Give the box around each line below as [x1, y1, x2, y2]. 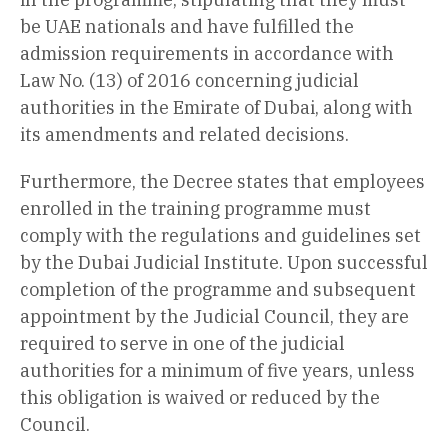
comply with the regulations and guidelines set [20, 223, 421, 247]
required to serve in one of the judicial [20, 331, 345, 355]
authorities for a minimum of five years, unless [20, 358, 415, 382]
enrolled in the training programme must [20, 196, 371, 220]
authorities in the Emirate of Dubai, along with [20, 95, 413, 119]
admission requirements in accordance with [20, 41, 394, 65]
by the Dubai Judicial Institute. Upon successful [20, 250, 428, 274]
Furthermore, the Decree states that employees [20, 169, 425, 193]
